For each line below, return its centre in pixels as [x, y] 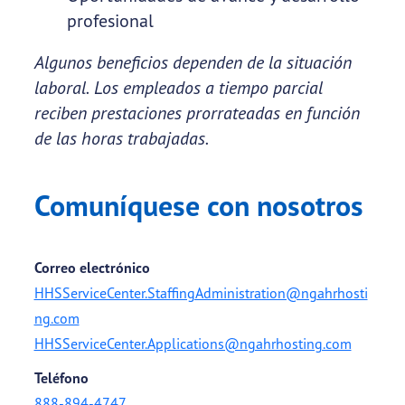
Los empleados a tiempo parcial [208, 88]
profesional [110, 21]
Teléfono [61, 378]
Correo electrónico [92, 268]
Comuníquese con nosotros [198, 206]
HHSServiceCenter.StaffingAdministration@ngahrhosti [201, 293]
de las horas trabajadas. [121, 138]
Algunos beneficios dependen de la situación [193, 62]
